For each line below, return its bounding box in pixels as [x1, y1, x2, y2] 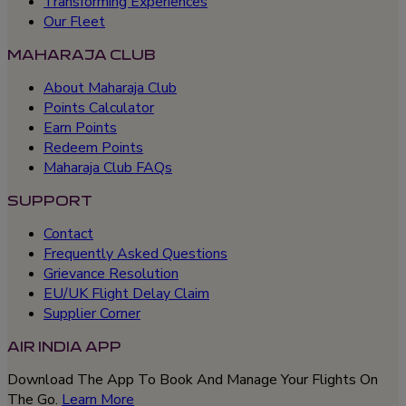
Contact [43, 224, 93, 245]
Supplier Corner [43, 304, 140, 324]
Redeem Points [43, 138, 143, 159]
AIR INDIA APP [7, 338, 121, 356]
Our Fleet [43, 12, 105, 33]
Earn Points [43, 118, 117, 139]
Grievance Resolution [43, 264, 179, 285]
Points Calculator [43, 98, 154, 119]
